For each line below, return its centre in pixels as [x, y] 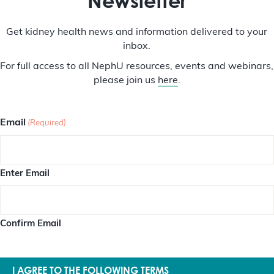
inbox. [137, 47]
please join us [125, 81]
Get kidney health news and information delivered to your [137, 33]
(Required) [47, 124]
